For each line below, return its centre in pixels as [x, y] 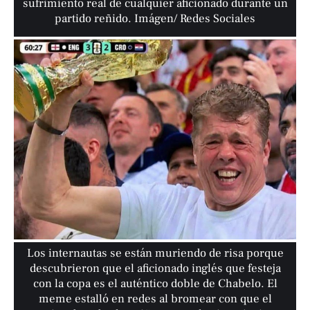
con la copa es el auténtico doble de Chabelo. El [155, 284]
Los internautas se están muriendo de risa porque [155, 254]
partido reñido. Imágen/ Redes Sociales [155, 19]
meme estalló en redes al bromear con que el [155, 299]
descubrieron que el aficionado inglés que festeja [155, 269]
